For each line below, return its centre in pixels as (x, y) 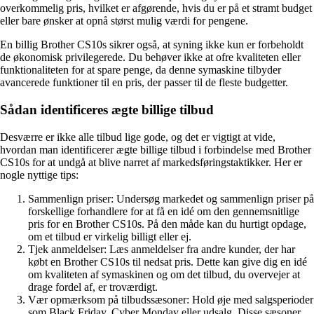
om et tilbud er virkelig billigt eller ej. (110, 236)
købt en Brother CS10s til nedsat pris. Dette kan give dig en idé (168, 261)
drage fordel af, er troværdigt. (93, 287)
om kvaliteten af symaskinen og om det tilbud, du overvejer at (164, 274)
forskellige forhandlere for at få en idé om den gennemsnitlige (164, 211)
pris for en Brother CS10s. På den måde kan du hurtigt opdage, (167, 224)
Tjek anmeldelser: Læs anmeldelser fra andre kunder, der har (162, 249)
